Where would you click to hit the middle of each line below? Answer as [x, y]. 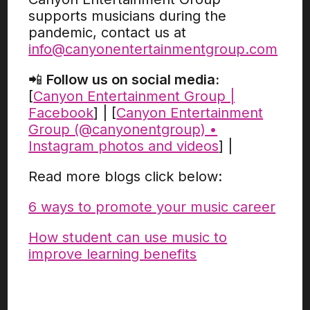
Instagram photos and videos [124, 146]
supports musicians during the [128, 16]
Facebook [61, 113]
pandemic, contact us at [108, 33]
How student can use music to [128, 237]
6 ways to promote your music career [152, 207]
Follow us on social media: [133, 80]
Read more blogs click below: [126, 176]
